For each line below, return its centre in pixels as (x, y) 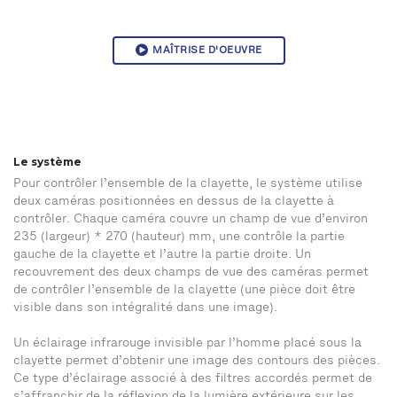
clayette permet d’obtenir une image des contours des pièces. (197, 362)
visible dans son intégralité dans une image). (145, 308)
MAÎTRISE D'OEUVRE (207, 51)
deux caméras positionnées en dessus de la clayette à (174, 202)
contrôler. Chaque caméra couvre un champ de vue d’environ (191, 220)
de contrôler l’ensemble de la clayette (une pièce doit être (184, 291)
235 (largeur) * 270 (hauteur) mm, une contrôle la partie (179, 237)
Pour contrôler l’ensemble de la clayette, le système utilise (188, 184)
